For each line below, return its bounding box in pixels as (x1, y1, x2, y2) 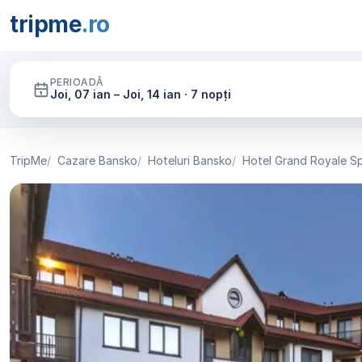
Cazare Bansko (57, 154, 137, 167)
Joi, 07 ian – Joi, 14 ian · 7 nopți (50, 87, 231, 101)
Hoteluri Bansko (148, 154, 232, 167)
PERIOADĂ (50, 76, 104, 88)
